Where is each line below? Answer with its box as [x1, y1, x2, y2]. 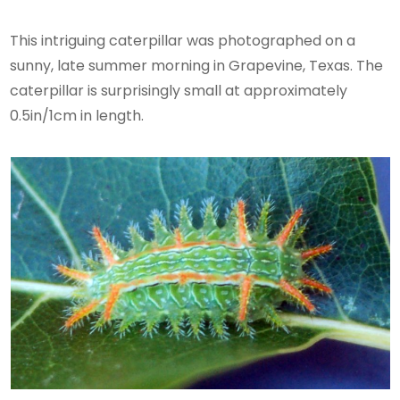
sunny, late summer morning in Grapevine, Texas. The [10, 55, 384, 77]
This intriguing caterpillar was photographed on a [10, 30, 356, 52]
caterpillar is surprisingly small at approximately [10, 80, 348, 102]
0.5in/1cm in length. [10, 105, 145, 127]
